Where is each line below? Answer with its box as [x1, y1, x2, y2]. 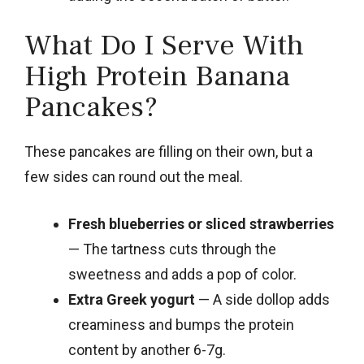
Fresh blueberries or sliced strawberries [68, 214, 334, 232]
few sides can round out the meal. [24, 167, 243, 185]
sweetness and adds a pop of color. [68, 265, 297, 283]
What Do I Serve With [24, 26, 304, 64]
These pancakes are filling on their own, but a [24, 142, 313, 160]
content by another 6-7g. [68, 340, 226, 358]
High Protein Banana [24, 57, 290, 95]
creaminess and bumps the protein [68, 315, 294, 333]
